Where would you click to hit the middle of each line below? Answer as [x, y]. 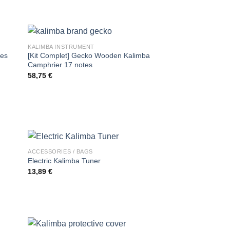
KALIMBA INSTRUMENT [61, 46]
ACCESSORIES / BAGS [60, 151]
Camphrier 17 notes [60, 65]
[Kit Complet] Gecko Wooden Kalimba [89, 56]
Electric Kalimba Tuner [64, 161]
